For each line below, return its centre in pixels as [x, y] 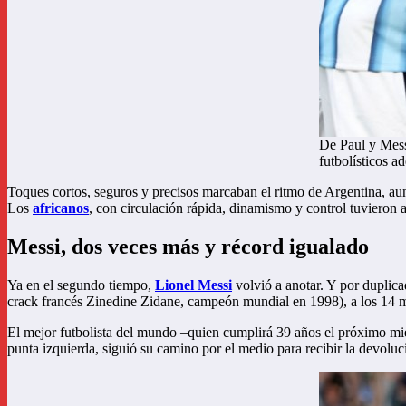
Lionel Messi [193, 285]
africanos [61, 208]
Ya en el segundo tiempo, [81, 285]
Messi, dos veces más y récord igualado [188, 246]
